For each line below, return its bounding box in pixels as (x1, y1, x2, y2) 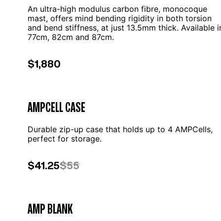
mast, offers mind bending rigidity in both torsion (28, 13, 212, 23)
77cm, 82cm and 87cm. (28, 32, 114, 42)
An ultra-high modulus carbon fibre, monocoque (28, 4, 207, 14)
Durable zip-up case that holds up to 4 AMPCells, (28, 124, 213, 134)
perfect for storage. (28, 134, 102, 144)
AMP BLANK (28, 198, 73, 219)
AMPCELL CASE (28, 97, 85, 117)
